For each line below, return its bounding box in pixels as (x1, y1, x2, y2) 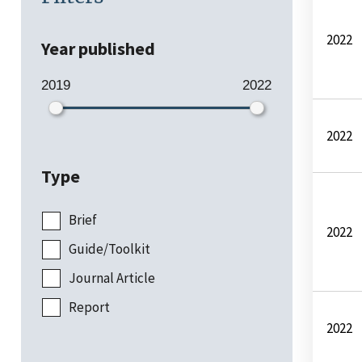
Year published (41, 36, 155, 60)
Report (69, 297, 110, 316)
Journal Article (69, 268, 155, 287)
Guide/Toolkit (69, 240, 150, 259)
